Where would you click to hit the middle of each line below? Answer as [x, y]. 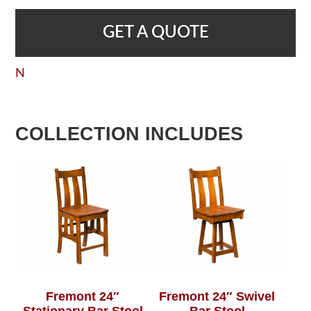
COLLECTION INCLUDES [129, 134]
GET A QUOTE [155, 32]
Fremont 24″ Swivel [217, 297]
